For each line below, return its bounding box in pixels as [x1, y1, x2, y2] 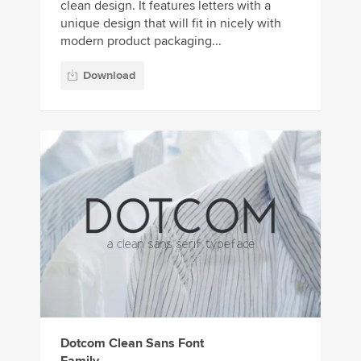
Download [83, 68, 135, 83]
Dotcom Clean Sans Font [60, 335, 204, 352]
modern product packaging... [60, 33, 222, 50]
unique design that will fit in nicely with [60, 15, 281, 32]
